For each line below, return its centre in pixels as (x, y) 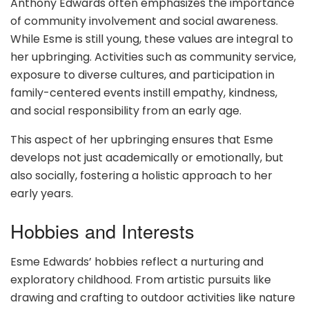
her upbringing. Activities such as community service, (153, 57)
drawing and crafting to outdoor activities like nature (153, 297)
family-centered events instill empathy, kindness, (144, 93)
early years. (42, 194)
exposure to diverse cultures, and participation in (142, 75)
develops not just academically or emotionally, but (147, 158)
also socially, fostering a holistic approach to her (141, 176)
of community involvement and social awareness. (144, 21)
